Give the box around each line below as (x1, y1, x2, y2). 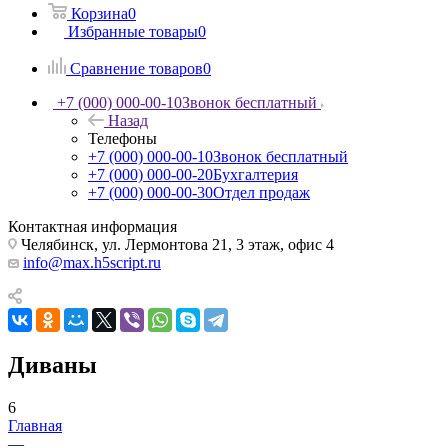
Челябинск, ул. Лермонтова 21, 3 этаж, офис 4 (17, 235, 334, 253)
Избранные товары (68, 22, 198, 40)
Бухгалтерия (213, 165, 298, 183)
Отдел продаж (213, 183, 310, 201)
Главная (8, 416, 62, 434)
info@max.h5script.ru (23, 253, 161, 271)
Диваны (8, 351, 97, 378)
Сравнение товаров (70, 59, 203, 77)
